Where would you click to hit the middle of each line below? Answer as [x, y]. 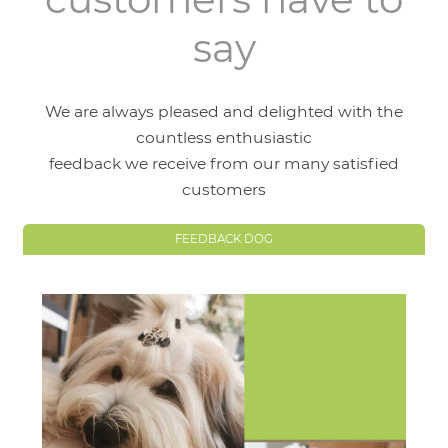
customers [224, 189]
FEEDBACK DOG [224, 238]
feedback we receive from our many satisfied [224, 163]
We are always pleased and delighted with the [224, 111]
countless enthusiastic [224, 137]
